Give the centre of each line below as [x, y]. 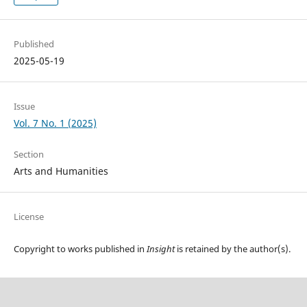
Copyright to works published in [80, 249]
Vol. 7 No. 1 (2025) [55, 123]
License [28, 217]
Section [28, 155]
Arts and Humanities [61, 171]
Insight [160, 249]
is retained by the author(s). [232, 249]
